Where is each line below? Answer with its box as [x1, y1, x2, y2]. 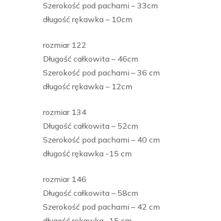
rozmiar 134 [43, 107, 86, 117]
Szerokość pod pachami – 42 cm [43, 202, 160, 212]
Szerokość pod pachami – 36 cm [43, 68, 160, 78]
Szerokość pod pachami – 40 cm [43, 135, 160, 145]
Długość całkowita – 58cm [43, 188, 138, 198]
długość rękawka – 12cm [43, 81, 132, 92]
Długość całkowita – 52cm [43, 121, 138, 131]
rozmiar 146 [43, 174, 86, 184]
